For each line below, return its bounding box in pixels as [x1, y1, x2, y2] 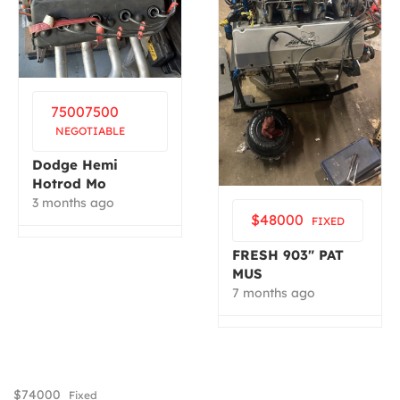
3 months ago [32, 194, 114, 211]
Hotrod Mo [32, 174, 106, 192]
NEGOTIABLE [55, 123, 125, 137]
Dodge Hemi [32, 155, 118, 173]
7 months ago [232, 285, 315, 302]
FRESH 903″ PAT [232, 246, 344, 264]
